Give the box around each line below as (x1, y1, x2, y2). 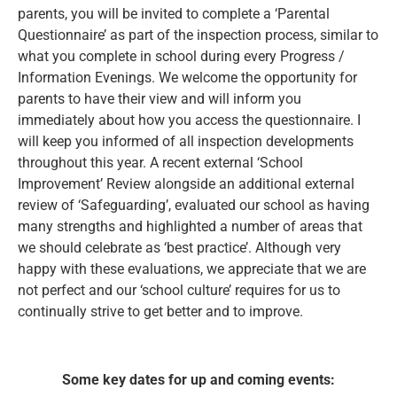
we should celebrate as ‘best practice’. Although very (18, 239, 341, 257)
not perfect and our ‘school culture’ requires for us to (18, 282, 340, 300)
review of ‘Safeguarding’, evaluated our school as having (18, 197, 370, 214)
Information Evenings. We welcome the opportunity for (18, 69, 357, 87)
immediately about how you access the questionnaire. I (18, 112, 361, 129)
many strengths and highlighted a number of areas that (18, 218, 362, 236)
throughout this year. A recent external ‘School (18, 154, 303, 172)
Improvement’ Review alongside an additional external (18, 175, 354, 193)
